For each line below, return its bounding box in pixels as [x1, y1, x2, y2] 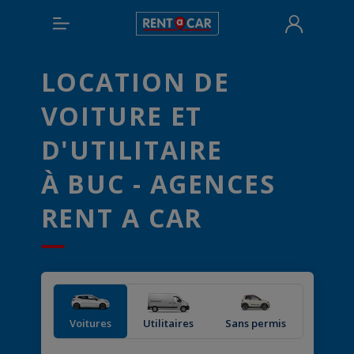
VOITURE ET [40, 99, 203, 133]
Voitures [69, 315, 111, 330]
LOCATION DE [40, 65, 231, 99]
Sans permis [225, 315, 287, 330]
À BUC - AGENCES [40, 167, 276, 201]
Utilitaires [142, 315, 194, 330]
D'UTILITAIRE [40, 133, 224, 167]
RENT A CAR [40, 201, 203, 235]
